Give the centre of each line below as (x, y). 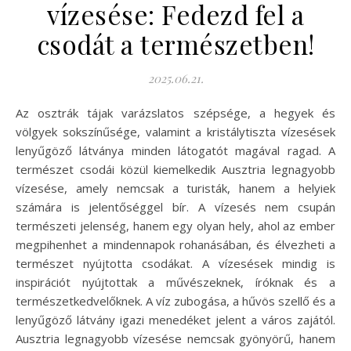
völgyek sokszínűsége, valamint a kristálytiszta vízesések (175, 131)
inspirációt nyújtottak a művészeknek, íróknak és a (175, 282)
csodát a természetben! (175, 43)
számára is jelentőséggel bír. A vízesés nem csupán (175, 206)
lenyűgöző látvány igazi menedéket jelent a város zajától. (175, 319)
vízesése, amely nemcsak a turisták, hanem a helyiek (175, 188)
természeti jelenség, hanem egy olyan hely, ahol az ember (175, 225)
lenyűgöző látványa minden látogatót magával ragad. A (175, 150)
